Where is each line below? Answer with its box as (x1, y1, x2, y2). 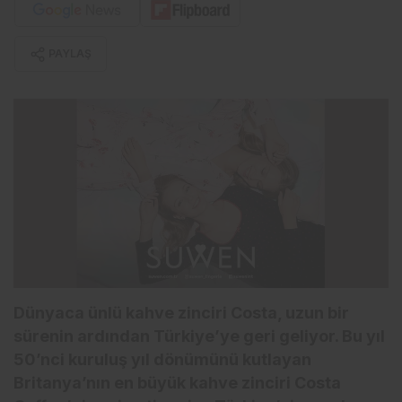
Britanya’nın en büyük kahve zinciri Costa (13, 373, 342, 393)
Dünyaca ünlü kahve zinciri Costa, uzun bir (13, 303, 350, 323)
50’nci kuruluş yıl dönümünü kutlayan (13, 350, 312, 370)
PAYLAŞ (48, 46, 92, 60)
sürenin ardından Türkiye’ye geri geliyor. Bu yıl (13, 327, 386, 346)
